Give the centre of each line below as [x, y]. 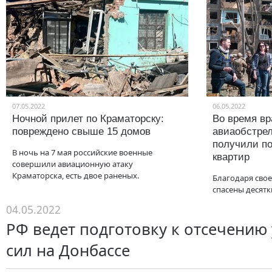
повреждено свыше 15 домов [81, 131]
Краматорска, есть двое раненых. [76, 175]
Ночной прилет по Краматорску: [88, 119]
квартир [231, 157]
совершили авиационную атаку [73, 164]
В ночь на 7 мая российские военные [82, 152]
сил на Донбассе [68, 250]
